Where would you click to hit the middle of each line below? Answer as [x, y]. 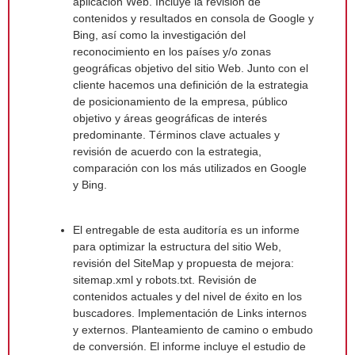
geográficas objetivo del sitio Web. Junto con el [191, 69]
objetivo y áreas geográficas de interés [170, 118]
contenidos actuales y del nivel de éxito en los [187, 296]
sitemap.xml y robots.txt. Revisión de [165, 279]
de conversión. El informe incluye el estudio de [189, 346]
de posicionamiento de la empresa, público [180, 102]
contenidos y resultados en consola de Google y [193, 19]
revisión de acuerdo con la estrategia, [167, 152]
